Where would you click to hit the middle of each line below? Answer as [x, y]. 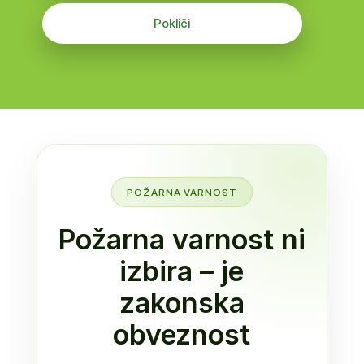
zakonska [182, 303]
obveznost [182, 334]
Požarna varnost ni [182, 239]
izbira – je [182, 271]
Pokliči [172, 23]
